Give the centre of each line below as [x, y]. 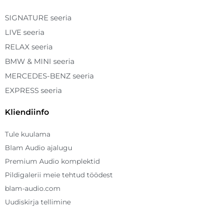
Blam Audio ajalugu [39, 148]
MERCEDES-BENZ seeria [49, 76]
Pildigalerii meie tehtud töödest [59, 175]
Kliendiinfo [27, 112]
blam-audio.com [33, 189]
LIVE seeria [25, 32]
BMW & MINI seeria [40, 62]
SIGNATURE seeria [38, 18]
